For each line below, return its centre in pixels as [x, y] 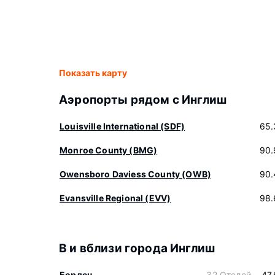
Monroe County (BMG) [109, 150]
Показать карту [93, 73]
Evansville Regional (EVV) [115, 198]
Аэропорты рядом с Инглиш [143, 100]
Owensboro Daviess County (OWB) [136, 174]
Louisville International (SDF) [122, 126]
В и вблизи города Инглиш [137, 248]
